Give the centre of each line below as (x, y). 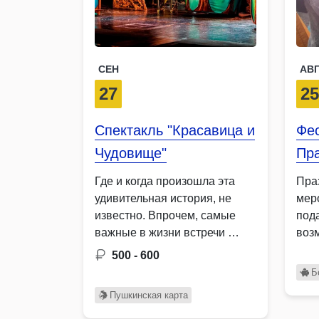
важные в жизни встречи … (167, 233)
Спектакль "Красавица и (175, 131)
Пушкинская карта (148, 296)
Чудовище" (131, 153)
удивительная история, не (163, 199)
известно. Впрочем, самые (165, 216)
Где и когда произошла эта (165, 182)
